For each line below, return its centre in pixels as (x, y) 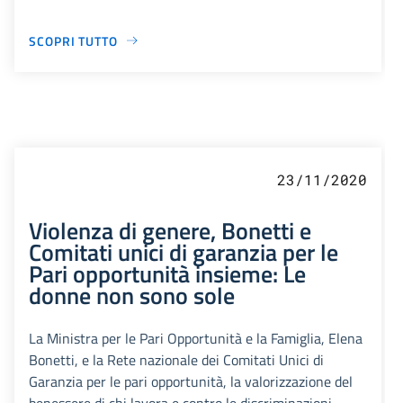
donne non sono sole (132, 295)
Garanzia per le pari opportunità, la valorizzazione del (191, 381)
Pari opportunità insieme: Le (167, 273)
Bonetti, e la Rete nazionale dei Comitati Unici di (176, 359)
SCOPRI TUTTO (73, 40)
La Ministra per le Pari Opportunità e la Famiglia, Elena (196, 338)
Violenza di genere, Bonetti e (170, 230)
